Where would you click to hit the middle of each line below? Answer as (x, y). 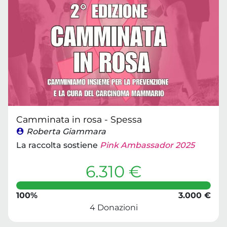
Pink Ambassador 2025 (147, 145)
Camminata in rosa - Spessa (79, 119)
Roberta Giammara (66, 131)
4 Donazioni (113, 207)
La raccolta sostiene (58, 145)
